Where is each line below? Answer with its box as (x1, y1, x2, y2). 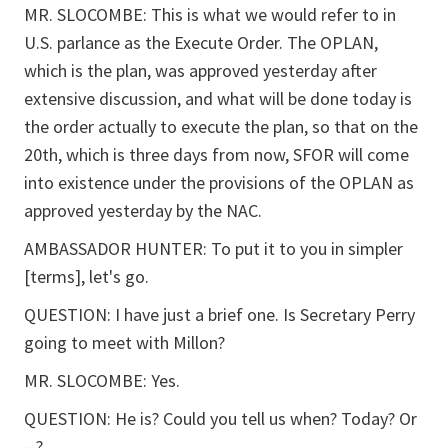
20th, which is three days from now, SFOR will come (24, 143, 409, 166)
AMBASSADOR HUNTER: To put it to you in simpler (24, 237, 403, 260)
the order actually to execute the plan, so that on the (24, 115, 418, 138)
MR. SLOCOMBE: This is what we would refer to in (24, 3, 396, 26)
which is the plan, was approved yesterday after (24, 59, 377, 82)
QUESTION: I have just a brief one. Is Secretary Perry (24, 303, 415, 326)
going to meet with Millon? (24, 331, 225, 354)
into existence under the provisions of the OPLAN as (24, 171, 414, 194)
